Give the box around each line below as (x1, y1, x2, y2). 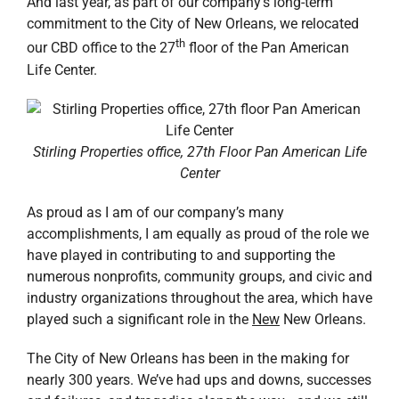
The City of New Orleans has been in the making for (26, 349, 349, 367)
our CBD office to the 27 (26, 39, 175, 57)
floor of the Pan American (184, 39, 349, 57)
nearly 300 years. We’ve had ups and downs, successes (26, 370, 371, 388)
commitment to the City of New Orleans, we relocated (26, 15, 359, 33)
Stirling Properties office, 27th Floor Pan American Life (32, 142, 367, 160)
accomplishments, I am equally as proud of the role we (26, 224, 369, 242)
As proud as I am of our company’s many (26, 203, 284, 221)
